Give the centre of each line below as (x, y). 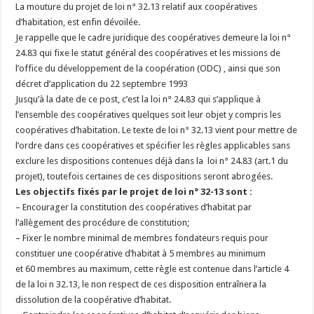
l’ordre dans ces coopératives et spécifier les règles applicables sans (153, 145)
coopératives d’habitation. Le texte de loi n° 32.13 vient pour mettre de (157, 130)
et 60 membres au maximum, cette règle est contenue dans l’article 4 (152, 269)
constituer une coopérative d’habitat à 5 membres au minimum (141, 253)
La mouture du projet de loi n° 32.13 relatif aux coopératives (137, 7)
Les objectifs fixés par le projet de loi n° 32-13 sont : (134, 192)
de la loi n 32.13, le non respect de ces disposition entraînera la (141, 284)
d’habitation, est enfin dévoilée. (78, 22)
